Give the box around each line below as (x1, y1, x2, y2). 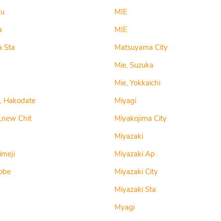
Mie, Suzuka (114, 60, 153, 70)
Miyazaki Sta (114, 184, 156, 194)
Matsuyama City (114, 42, 168, 52)
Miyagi (114, 96, 136, 106)
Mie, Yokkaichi (114, 78, 160, 88)
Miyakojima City (114, 113, 167, 123)
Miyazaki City (114, 167, 158, 177)
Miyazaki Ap (114, 149, 155, 159)
